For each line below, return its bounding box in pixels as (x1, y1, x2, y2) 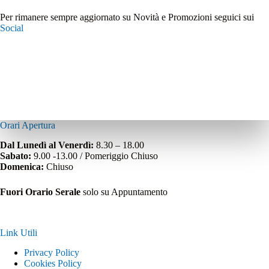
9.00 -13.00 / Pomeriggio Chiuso (31, 151, 158, 162)
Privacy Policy (24, 247, 79, 258)
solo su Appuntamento (83, 187, 168, 198)
